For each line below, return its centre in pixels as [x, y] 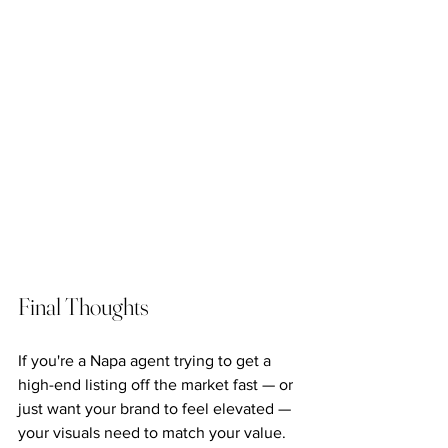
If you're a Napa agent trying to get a [146, 360]
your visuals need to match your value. [152, 432]
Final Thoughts [83, 306]
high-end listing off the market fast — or [157, 384]
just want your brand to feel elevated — [156, 408]
